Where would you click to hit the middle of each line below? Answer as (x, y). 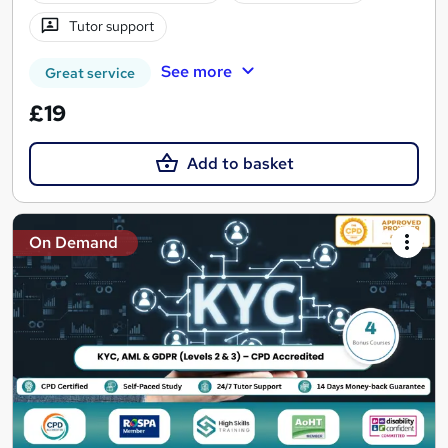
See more (196, 71)
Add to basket (240, 163)
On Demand (73, 242)
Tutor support (111, 26)
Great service (90, 72)
